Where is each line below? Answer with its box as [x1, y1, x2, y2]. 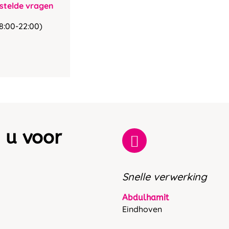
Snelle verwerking [122, 170, 207, 183]
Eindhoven [122, 203, 162, 214]
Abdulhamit [122, 192, 169, 202]
